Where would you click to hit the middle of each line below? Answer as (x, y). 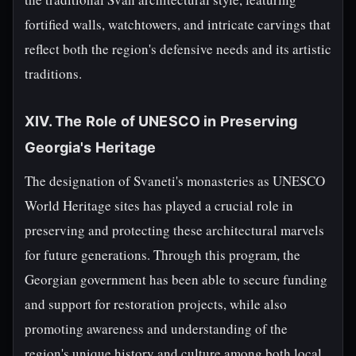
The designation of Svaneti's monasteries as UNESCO (175, 181)
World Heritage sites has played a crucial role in (159, 205)
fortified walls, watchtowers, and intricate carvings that (178, 24)
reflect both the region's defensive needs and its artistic (178, 49)
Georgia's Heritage (91, 147)
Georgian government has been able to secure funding (176, 279)
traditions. (53, 74)
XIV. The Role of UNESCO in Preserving (161, 121)
